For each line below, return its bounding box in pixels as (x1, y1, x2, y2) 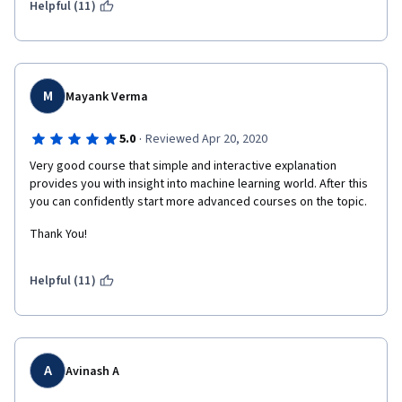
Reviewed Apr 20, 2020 (144, 130, 267, 148)
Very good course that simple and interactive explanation (30, 157, 336, 175)
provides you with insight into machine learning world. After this (30, 175, 368, 193)
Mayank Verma (66, 88, 148, 106)
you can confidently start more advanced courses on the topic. (30, 193, 367, 211)
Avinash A (66, 363, 119, 380)
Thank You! (30, 225, 87, 243)
